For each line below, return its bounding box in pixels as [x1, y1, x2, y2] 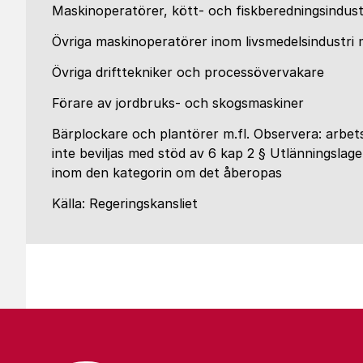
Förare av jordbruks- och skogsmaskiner [52, 95, 304, 111]
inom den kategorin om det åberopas [52, 164, 282, 181]
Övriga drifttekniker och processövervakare [52, 64, 324, 80]
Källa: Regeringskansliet [52, 195, 198, 211]
